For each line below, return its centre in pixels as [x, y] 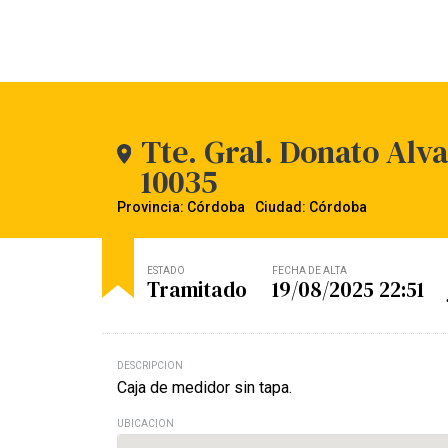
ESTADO [166, 270]
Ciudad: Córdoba [311, 207]
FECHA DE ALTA [309, 270]
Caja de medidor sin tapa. [204, 387]
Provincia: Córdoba [181, 207]
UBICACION [145, 423]
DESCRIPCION [150, 365]
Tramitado [197, 289]
